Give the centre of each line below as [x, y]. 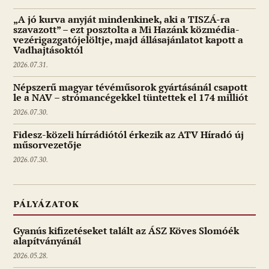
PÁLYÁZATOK [46, 205]
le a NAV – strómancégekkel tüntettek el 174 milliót [131, 98]
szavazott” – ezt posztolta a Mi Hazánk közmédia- [126, 30]
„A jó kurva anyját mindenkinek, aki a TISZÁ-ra [122, 20]
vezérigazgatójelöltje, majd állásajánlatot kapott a [128, 40]
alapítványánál [47, 241]
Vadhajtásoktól [48, 50]
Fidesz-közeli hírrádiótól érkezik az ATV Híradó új [128, 135]
